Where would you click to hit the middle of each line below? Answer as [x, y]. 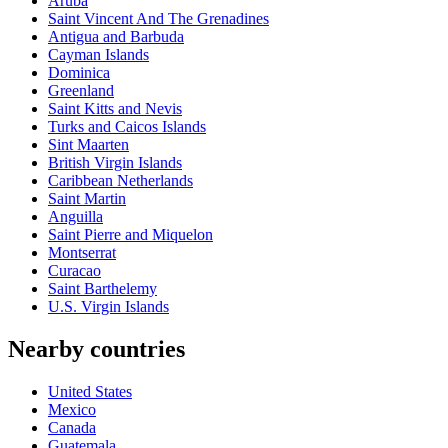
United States [90, 391]
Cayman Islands [98, 55]
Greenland [81, 91]
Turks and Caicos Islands [127, 127]
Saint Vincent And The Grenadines [158, 19]
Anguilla [75, 217]
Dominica [79, 73]
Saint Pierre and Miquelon [130, 235]
